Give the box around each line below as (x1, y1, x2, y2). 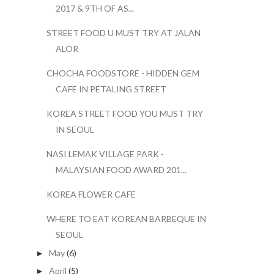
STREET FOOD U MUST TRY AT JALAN (46, 28, 201, 38)
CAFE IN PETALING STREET (55, 84, 166, 94)
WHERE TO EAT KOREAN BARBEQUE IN (46, 213, 206, 224)
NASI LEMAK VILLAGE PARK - (46, 149, 164, 159)
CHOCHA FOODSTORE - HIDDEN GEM (46, 68, 199, 78)
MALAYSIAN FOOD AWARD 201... (55, 165, 187, 175)
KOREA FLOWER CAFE (46, 189, 136, 199)
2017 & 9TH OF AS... (55, 3, 134, 13)
